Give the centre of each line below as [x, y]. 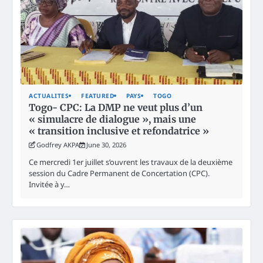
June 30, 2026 [106, 144]
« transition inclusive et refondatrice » [119, 131]
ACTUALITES [49, 95]
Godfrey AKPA [58, 144]
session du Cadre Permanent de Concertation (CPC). [119, 173]
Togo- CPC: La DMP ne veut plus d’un [116, 107]
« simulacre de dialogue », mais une [112, 119]
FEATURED [97, 95]
